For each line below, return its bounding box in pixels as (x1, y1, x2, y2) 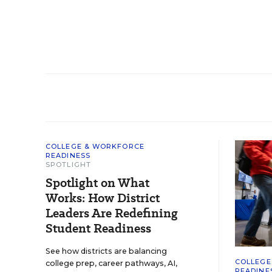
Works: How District (46, 189, 160, 206)
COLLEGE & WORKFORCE (46, 142, 144, 151)
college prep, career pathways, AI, (46, 259, 177, 268)
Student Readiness (46, 220, 151, 237)
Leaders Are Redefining (46, 205, 178, 222)
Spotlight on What (46, 174, 149, 191)
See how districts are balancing (46, 246, 167, 256)
